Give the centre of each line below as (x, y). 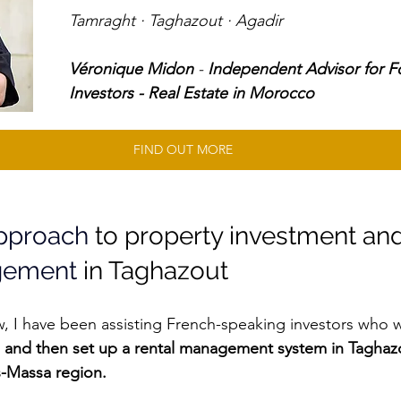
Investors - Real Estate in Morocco (192, 93)
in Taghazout (153, 270)
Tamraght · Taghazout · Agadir (178, 20)
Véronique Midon (131, 68)
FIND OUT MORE (183, 149)
